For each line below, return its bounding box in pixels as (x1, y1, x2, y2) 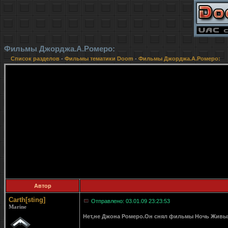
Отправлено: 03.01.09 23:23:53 (91, 198, 170, 204)
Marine (9, 204, 26, 210)
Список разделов (11, 55, 61, 62)
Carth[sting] (9, 196, 45, 204)
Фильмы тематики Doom (65, 55, 133, 62)
